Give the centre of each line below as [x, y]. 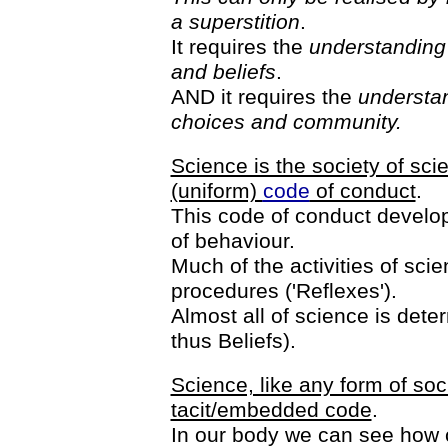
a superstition [235, 21]
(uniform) [216, 190]
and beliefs [223, 71]
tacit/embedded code [271, 409]
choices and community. [286, 121]
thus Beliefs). [233, 340]
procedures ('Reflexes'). [283, 290]
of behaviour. [232, 240]
